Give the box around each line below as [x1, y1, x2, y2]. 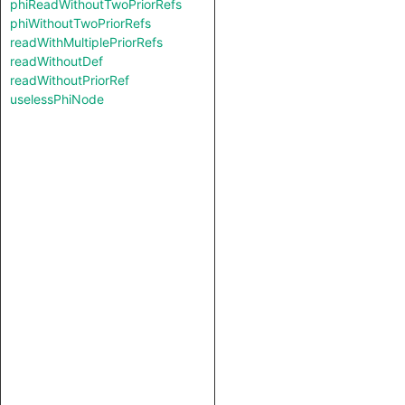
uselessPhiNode [10, 91, 104, 107]
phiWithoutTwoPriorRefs [10, 15, 151, 31]
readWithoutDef [10, 53, 103, 69]
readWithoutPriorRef [10, 72, 129, 88]
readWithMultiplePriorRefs [10, 34, 163, 50]
